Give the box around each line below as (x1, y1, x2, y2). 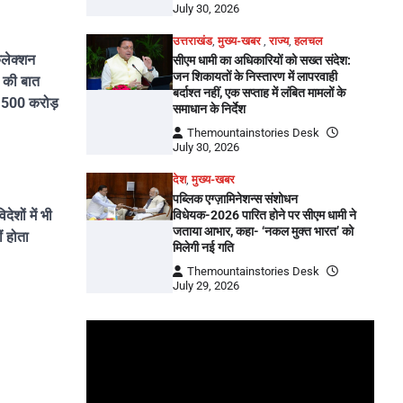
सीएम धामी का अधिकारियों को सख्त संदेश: (173, 53, 351, 67)
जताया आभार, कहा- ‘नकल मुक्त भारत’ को (173, 224, 354, 238)
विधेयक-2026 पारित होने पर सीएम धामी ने (173, 208, 356, 222)
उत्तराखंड (173, 34, 212, 48)
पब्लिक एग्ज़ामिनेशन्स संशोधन (173, 192, 298, 206)
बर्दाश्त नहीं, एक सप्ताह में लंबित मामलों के (173, 85, 345, 100)
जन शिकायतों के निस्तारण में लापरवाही (173, 69, 337, 84)
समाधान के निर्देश (173, 102, 246, 116)
